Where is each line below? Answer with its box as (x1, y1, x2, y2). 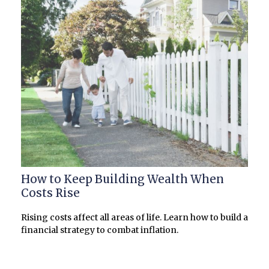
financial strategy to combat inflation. (21, 224, 178, 235)
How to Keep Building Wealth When (21, 172, 224, 186)
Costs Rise (21, 186, 80, 200)
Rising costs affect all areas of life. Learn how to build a (21, 211, 248, 223)
